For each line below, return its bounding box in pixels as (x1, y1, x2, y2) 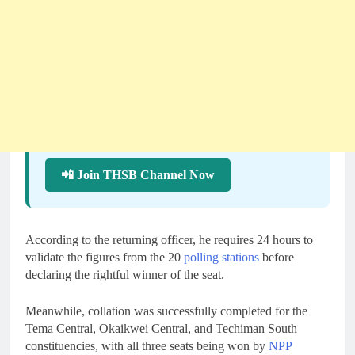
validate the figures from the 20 (25, 250, 184, 264)
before (259, 250, 294, 264)
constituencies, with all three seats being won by (25, 338, 269, 353)
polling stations (184, 250, 259, 264)
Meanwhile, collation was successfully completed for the (25, 303, 307, 318)
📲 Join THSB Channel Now (61, 167, 215, 181)
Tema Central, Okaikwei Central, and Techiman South (25, 321, 297, 335)
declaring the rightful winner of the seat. (25, 267, 224, 281)
